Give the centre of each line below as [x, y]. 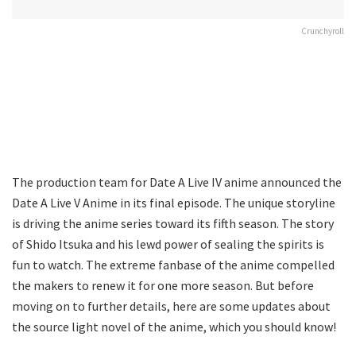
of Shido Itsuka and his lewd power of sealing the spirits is [168, 244]
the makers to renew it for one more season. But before [163, 285]
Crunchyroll [323, 31]
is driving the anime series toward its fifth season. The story [173, 223]
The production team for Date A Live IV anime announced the [177, 182]
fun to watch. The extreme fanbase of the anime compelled [173, 264]
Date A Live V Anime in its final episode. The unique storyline [174, 202]
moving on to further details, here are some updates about [171, 306]
